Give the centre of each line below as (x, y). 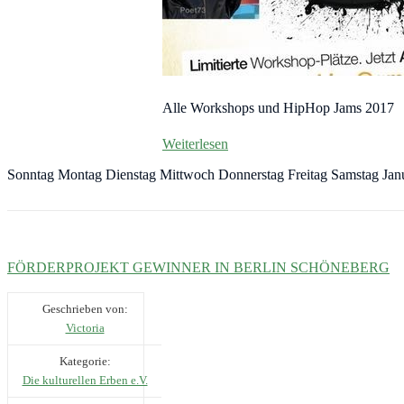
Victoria (85, 328)
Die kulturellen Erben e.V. (85, 381)
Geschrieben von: (85, 309)
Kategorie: (85, 362)
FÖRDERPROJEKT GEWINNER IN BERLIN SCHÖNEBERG (198, 268)
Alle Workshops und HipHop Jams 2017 (278, 108)
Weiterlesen (195, 144)
